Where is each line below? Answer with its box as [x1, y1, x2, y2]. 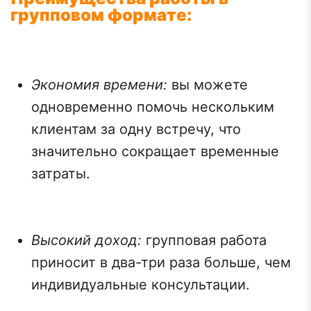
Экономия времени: [31, 76, 167, 93]
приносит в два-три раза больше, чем [31, 254, 291, 271]
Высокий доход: [31, 232, 142, 249]
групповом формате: [10, 5, 192, 25]
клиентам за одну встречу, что [31, 121, 241, 137]
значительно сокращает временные [31, 143, 279, 160]
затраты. [31, 165, 90, 182]
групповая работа [142, 232, 267, 249]
